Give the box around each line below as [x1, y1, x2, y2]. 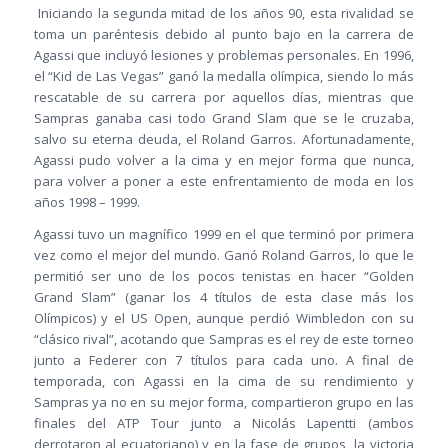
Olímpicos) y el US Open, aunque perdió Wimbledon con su [33, 308, 414, 327]
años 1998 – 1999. [33, 192, 140, 211]
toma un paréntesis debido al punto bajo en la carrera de [33, 24, 414, 43]
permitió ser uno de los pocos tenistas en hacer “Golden [33, 266, 414, 285]
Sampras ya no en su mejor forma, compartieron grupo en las [33, 392, 414, 411]
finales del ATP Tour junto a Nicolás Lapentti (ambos [33, 413, 414, 432]
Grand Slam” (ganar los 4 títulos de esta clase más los [33, 287, 414, 306]
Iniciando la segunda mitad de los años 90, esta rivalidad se [33, 3, 414, 22]
